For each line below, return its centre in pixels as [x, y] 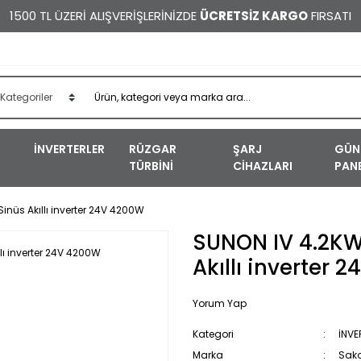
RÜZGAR [152, 149]
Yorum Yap [220, 303]
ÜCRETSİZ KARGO [254, 16]
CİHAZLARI [263, 166]
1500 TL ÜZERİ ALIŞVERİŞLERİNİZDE [105, 16]
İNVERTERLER [69, 149]
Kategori [213, 334]
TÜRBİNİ [151, 166]
